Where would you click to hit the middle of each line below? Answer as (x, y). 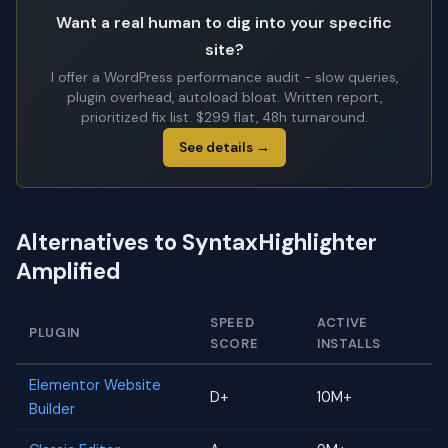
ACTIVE (342, 322)
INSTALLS (349, 343)
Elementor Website (95, 384)
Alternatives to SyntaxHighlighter (196, 242)
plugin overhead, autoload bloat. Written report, (224, 97)
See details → (224, 147)
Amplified (68, 271)
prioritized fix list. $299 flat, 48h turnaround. (224, 117)
